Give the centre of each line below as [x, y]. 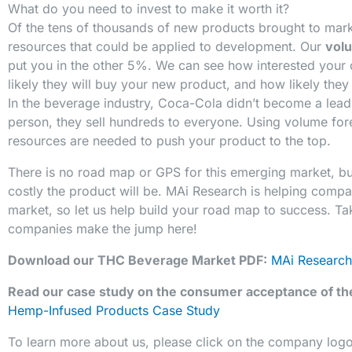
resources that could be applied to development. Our [167, 47]
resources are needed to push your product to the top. [169, 141]
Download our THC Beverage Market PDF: [137, 260]
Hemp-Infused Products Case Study [114, 311]
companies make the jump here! [103, 229]
